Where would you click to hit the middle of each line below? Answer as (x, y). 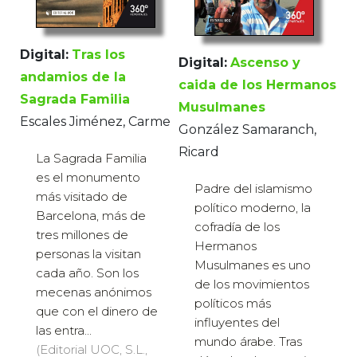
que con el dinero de (97, 312)
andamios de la (73, 77)
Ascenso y (265, 62)
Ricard (199, 151)
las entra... (64, 331)
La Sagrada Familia (91, 159)
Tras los (98, 55)
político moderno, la (253, 207)
